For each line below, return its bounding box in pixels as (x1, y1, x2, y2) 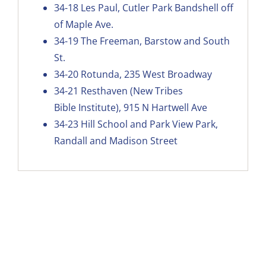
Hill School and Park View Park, (80, 117, 218, 131)
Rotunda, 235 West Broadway (80, 67, 212, 81)
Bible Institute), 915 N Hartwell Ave (53, 100, 207, 114)
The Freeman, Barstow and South (80, 34, 230, 47)
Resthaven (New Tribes (80, 84, 183, 97)
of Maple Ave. (53, 17, 113, 31)
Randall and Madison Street (53, 134, 178, 147)
